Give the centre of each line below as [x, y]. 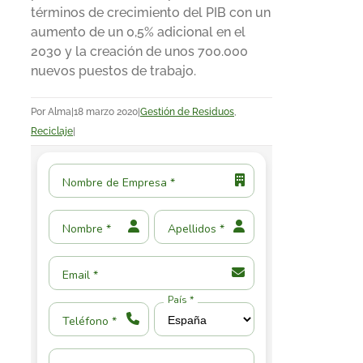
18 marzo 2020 [106, 111]
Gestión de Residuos [187, 111]
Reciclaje [52, 131]
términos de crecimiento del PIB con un [151, 12]
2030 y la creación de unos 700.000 [139, 51]
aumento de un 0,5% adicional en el [138, 32]
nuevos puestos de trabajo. [113, 70]
